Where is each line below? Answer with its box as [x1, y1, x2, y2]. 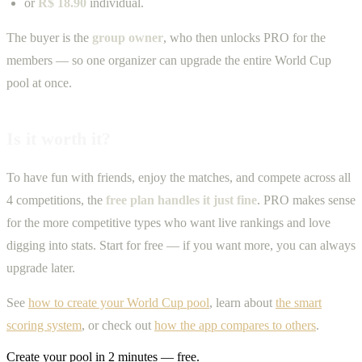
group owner [92, 30, 163, 44]
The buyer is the [6, 30, 92, 44]
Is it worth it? [6, 128, 111, 149]
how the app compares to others [154, 318, 316, 332]
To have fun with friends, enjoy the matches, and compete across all [6, 170, 351, 185]
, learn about [209, 295, 276, 309]
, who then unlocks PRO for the [163, 30, 326, 44]
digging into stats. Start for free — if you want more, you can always [6, 238, 356, 253]
